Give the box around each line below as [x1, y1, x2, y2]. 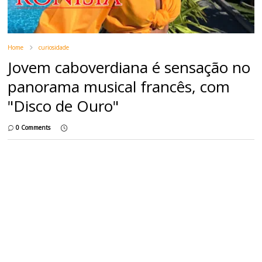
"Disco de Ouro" [8, 95, 119, 117]
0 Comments [16, 123, 51, 132]
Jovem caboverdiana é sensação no [8, 57, 251, 78]
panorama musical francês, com [8, 76, 230, 98]
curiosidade [39, 43, 70, 52]
